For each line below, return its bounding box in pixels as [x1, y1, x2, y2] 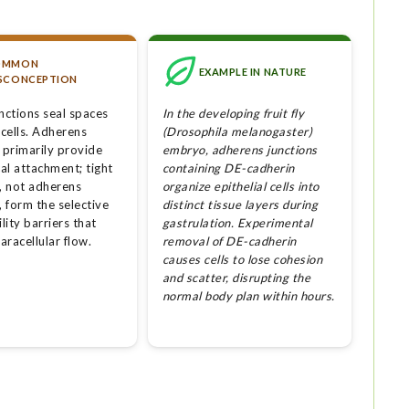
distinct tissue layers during [162, 197, 319, 213]
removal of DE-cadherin [162, 234, 297, 249]
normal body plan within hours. [162, 288, 335, 304]
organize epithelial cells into [162, 179, 320, 194]
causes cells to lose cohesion [162, 252, 323, 267]
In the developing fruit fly [162, 106, 305, 121]
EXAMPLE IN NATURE [198, 65, 307, 78]
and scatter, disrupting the [162, 270, 311, 286]
